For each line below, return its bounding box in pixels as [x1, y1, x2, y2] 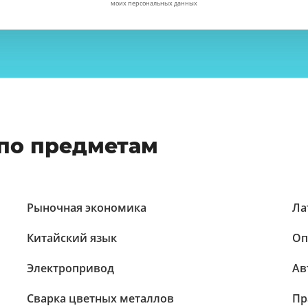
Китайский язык [27, 230, 118, 245]
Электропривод [27, 261, 115, 276]
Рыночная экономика [27, 200, 147, 215]
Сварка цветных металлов [27, 291, 175, 306]
